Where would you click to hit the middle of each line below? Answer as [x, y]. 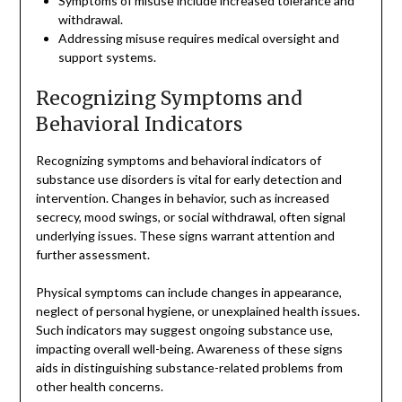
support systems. [107, 57]
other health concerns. [99, 386]
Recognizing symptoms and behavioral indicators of [178, 160]
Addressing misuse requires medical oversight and [198, 38]
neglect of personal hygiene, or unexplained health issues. [197, 310]
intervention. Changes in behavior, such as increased [182, 197]
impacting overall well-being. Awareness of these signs [189, 348]
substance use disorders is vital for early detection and [188, 179]
